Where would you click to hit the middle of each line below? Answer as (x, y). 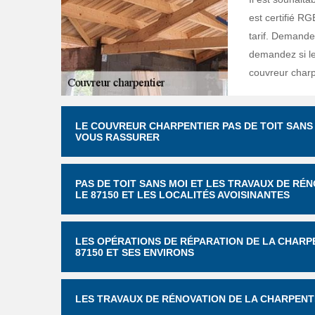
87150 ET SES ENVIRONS (135, 252)
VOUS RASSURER (117, 137)
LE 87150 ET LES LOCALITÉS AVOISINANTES (182, 195)
